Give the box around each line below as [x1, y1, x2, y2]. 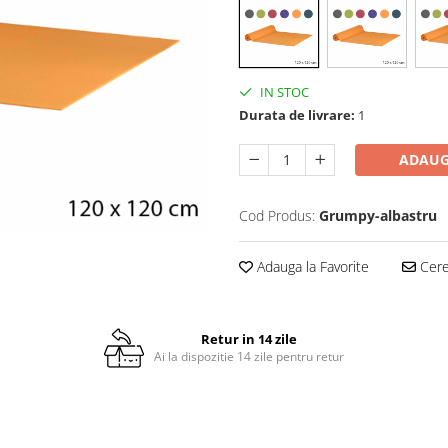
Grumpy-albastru [319, 206, 437, 226]
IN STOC [257, 83, 309, 102]
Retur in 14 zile [200, 330, 297, 349]
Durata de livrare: [239, 106, 355, 125]
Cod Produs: [239, 206, 315, 226]
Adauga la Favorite [253, 257, 369, 277]
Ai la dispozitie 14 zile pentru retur [153, 348, 344, 366]
